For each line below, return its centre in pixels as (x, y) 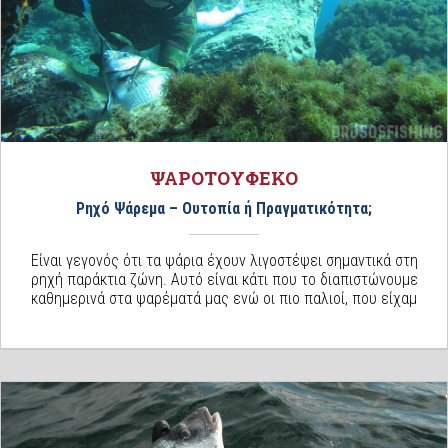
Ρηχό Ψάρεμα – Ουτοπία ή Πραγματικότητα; (224, 208)
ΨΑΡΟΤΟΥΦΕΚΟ (224, 177)
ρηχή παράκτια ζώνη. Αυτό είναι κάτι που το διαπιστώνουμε (224, 279)
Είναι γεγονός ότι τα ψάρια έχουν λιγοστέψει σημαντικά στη (224, 260)
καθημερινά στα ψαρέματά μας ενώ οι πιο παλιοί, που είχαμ (224, 298)
